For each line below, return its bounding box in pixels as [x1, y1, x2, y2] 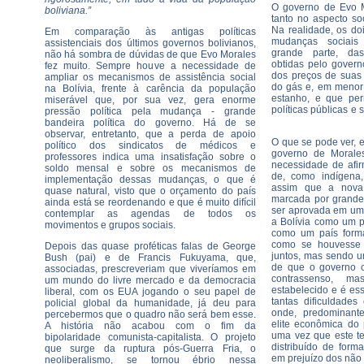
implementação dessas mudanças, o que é [45, 174, 256, 185]
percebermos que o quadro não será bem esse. [45, 309, 256, 320]
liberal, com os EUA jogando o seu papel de [45, 286, 256, 297]
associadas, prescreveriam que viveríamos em [45, 263, 256, 275]
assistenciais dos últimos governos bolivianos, [45, 37, 256, 49]
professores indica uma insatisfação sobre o [45, 151, 256, 162]
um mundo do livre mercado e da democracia [45, 275, 256, 286]
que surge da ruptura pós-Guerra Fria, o [45, 343, 256, 354]
